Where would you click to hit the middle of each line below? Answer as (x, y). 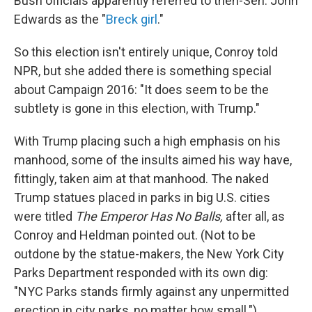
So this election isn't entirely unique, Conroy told (146, 52)
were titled (45, 217)
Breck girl (132, 19)
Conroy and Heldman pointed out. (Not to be (135, 235)
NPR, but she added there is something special (143, 71)
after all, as (254, 217)
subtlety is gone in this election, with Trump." (137, 109)
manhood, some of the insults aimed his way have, (153, 160)
